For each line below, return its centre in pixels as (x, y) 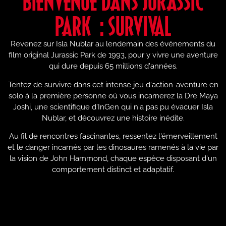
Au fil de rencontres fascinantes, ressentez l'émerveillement (113, 136)
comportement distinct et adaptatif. (113, 169)
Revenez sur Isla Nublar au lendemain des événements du (113, 44)
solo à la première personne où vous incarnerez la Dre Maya (113, 96)
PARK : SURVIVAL (113, 26)
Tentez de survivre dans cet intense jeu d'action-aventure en (113, 84)
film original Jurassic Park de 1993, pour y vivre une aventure (113, 55)
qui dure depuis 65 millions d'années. (113, 66)
